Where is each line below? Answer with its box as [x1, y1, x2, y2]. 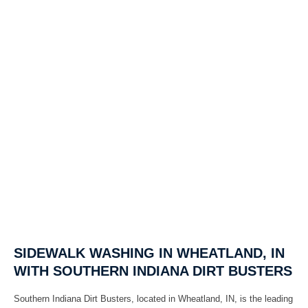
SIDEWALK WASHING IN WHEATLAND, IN [14, 245, 285, 261]
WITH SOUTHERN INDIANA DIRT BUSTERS [14, 263, 292, 278]
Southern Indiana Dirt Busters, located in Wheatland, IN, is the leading [14, 293, 293, 304]
